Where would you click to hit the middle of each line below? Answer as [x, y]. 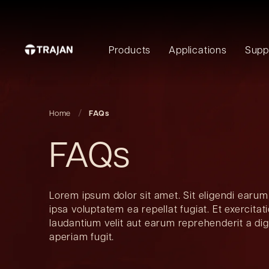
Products [130, 49]
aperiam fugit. [82, 236]
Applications [198, 49]
